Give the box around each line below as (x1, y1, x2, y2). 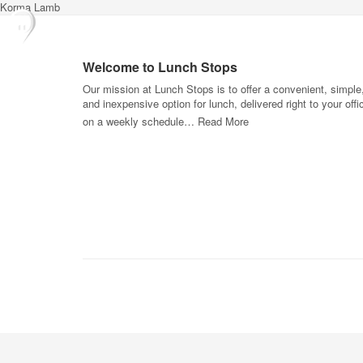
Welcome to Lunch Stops (83, 58, 237, 76)
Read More (198, 113, 249, 129)
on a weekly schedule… (83, 113, 198, 129)
